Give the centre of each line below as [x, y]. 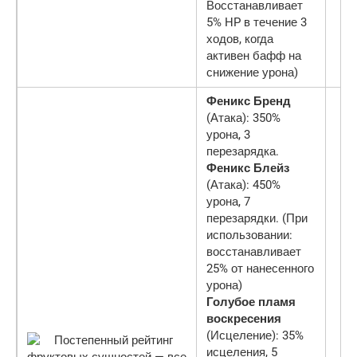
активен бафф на [254, 55]
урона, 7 [228, 201]
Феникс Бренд [249, 101]
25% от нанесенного [260, 268]
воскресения [244, 318]
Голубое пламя [251, 302]
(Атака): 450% [243, 184]
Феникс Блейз [248, 168]
